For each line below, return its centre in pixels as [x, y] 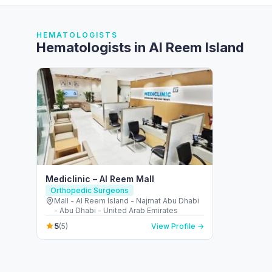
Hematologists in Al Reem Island [140, 47]
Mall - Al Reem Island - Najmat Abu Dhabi [127, 201]
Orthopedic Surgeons [90, 190]
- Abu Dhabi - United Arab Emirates [116, 210]
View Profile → [178, 226]
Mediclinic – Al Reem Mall [100, 179]
